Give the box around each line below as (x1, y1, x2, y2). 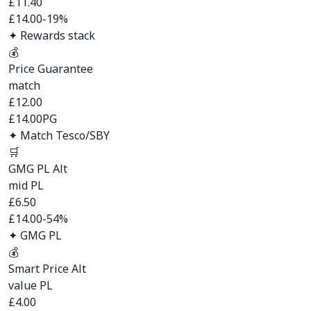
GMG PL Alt (8, 161, 67, 176)
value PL (8, 278, 53, 293)
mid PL (8, 178, 44, 193)
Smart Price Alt (8, 261, 86, 276)
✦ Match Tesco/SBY (8, 128, 110, 143)
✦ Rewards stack (8, 28, 95, 43)
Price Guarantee (8, 61, 93, 76)
